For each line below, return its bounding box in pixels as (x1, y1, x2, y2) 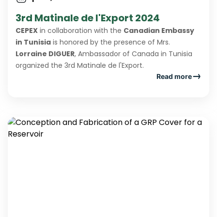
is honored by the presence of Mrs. (51, 37, 170, 47)
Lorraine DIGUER (15, 49, 75, 59)
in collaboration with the (38, 26, 124, 36)
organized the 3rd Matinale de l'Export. (15, 61, 144, 71)
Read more (156, 72, 192, 80)
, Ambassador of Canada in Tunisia (75, 49, 192, 59)
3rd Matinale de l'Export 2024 (15, 11, 160, 25)
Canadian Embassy (124, 26, 194, 36)
